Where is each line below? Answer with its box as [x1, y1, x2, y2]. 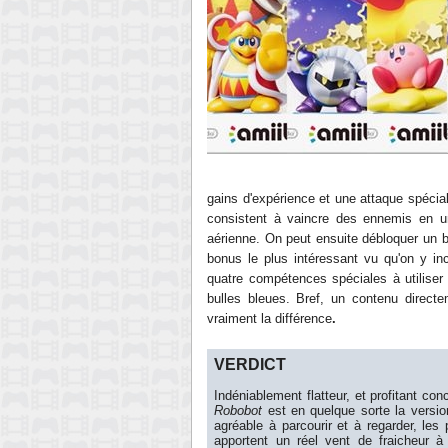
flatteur [306, 388, 346, 403]
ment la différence [228, 311, 332, 326]
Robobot [214, 403, 263, 418]
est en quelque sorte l [262, 403, 399, 418]
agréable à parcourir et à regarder [214, 418, 413, 433]
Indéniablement [214, 388, 307, 403]
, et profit [345, 388, 400, 403]
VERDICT [214, 356, 287, 373]
